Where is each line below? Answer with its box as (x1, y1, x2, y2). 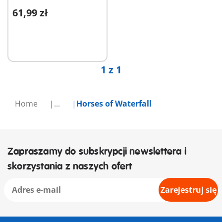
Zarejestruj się (160, 184, 217, 196)
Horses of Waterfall (76, 98, 152, 110)
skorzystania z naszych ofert (7, 160, 132, 173)
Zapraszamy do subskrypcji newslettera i (7, 145, 186, 158)
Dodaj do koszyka (22, 13, 73, 22)
